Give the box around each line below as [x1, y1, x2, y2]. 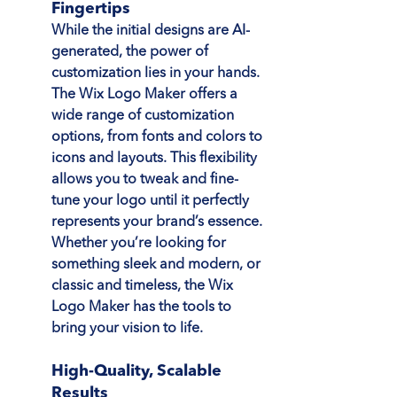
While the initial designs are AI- [51, 23, 250, 38]
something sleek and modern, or [51, 257, 264, 272]
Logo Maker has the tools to [51, 300, 235, 315]
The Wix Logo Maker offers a [51, 87, 241, 102]
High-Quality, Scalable [51, 362, 226, 379]
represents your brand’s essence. [51, 214, 266, 230]
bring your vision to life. [51, 321, 203, 336]
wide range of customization [51, 108, 237, 123]
